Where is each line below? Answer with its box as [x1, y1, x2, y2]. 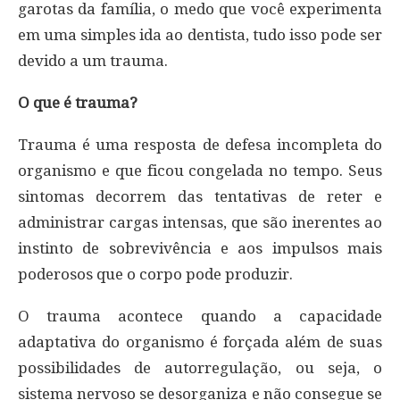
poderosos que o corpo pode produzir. [18, 265, 293, 283]
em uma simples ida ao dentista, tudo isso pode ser [18, 26, 382, 44]
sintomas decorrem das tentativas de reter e [18, 187, 382, 205]
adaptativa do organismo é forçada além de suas [18, 333, 382, 351]
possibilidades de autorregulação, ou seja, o [18, 359, 382, 377]
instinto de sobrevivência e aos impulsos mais [18, 239, 382, 257]
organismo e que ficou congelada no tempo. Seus [18, 162, 382, 179]
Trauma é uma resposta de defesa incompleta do [18, 136, 382, 154]
